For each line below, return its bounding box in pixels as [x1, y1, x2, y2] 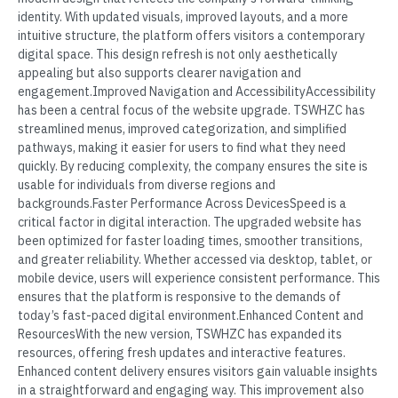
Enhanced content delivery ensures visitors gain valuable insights [18, 363, 378, 380]
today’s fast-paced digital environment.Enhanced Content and [18, 307, 363, 324]
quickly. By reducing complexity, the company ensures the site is [18, 158, 368, 175]
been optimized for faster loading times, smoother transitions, [18, 233, 362, 250]
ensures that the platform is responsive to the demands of [18, 289, 341, 306]
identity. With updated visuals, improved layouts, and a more [18, 9, 348, 26]
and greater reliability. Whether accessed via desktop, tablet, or [18, 251, 372, 268]
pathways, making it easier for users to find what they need [18, 139, 346, 156]
